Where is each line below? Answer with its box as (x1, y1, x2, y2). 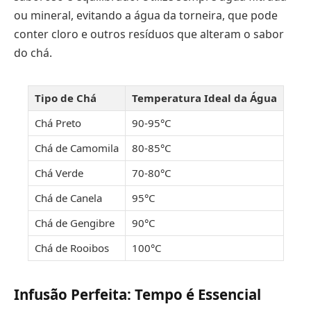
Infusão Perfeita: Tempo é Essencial (14, 285, 261, 305)
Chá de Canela (34, 191, 102, 205)
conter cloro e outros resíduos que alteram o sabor (14, 26, 284, 42)
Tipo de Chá (34, 91, 96, 106)
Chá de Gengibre (34, 216, 115, 230)
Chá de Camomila (34, 141, 119, 155)
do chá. (14, 45, 52, 60)
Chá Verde (34, 166, 83, 180)
